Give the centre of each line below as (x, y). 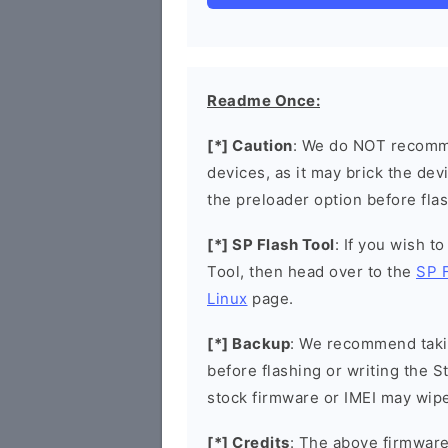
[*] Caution (250, 145)
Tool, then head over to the (311, 271)
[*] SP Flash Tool (271, 244)
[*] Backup (248, 343)
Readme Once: (263, 100)
